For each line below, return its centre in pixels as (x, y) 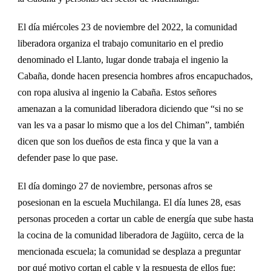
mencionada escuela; (57, 252)
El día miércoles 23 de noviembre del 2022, (102, 27)
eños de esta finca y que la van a (157, 142)
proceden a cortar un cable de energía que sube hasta (153, 219)
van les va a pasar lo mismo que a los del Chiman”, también (131, 125)
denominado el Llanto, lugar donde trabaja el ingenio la (123, 60)
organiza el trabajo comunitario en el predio (139, 44)
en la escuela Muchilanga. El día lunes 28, (142, 203)
